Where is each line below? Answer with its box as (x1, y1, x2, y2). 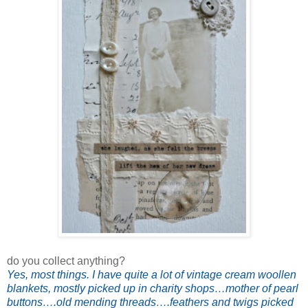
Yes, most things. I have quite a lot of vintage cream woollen (7, 269, 296, 281)
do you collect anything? (7, 255, 125, 267)
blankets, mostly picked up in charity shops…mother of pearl (7, 283, 298, 295)
